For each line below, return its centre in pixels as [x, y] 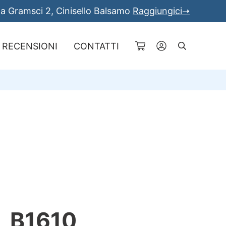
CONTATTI [96, 46]
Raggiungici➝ [161, 11]
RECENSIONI [30, 46]
